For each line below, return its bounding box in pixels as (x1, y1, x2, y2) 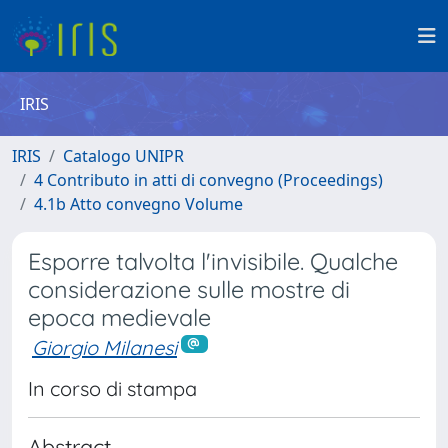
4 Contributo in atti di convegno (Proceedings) (34, 169, 383, 191)
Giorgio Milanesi (32, 335, 177, 360)
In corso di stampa (28, 375, 197, 401)
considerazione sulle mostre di (28, 275, 350, 304)
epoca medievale (28, 303, 211, 332)
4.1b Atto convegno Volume (34, 193, 243, 215)
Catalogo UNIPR (63, 145, 184, 167)
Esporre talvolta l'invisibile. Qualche (28, 247, 398, 276)
